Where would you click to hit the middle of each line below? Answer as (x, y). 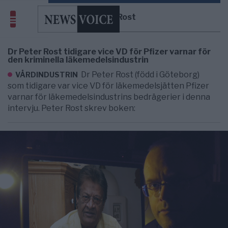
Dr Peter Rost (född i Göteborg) (140, 75)
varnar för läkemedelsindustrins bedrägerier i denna (109, 97)
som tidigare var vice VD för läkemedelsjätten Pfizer (108, 86)
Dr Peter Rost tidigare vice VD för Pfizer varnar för (109, 52)
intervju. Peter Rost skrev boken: (72, 108)
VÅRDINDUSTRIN (47, 75)
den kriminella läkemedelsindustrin (78, 60)
